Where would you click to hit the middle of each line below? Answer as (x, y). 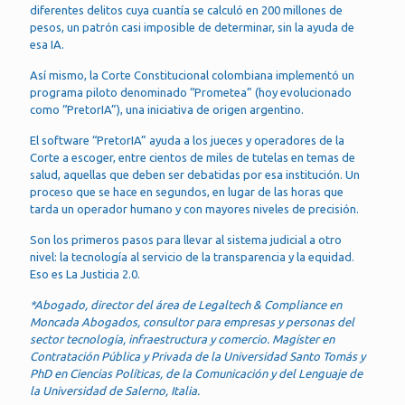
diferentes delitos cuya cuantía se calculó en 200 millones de (186, 10)
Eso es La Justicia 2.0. (85, 274)
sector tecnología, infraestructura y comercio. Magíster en (182, 339)
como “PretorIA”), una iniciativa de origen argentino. (167, 110)
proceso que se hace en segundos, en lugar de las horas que (187, 192)
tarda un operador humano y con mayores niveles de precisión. (194, 209)
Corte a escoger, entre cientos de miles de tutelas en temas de (193, 158)
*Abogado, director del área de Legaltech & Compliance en (186, 305)
